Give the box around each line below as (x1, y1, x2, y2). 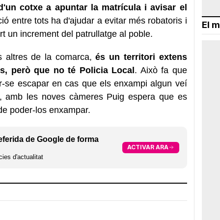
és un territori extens (91, 52, 187, 62)
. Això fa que (135, 65, 187, 75)
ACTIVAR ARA (127, 143, 168, 151)
